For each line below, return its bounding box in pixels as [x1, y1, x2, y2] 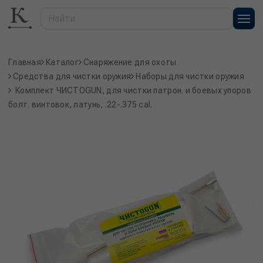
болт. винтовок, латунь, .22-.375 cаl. [8, 100, 153, 109]
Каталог [45, 58, 79, 67]
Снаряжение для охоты [83, 58, 177, 67]
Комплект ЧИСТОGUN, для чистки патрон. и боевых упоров [15, 86, 251, 95]
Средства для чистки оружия [13, 72, 131, 81]
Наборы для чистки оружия [136, 72, 245, 81]
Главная [8, 58, 41, 67]
